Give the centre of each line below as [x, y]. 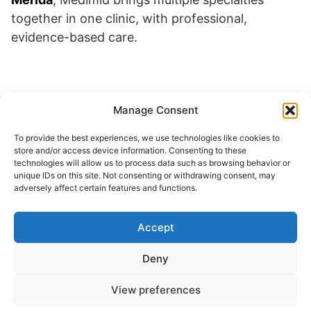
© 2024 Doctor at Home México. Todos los [135, 228]
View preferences [155, 289]
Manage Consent [155, 110]
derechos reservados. [81, 243]
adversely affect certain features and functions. [106, 188]
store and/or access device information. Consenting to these [130, 150]
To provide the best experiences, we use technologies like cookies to [147, 138]
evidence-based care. [74, 37]
